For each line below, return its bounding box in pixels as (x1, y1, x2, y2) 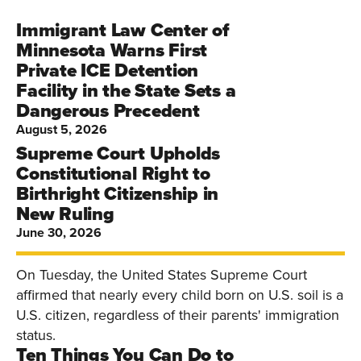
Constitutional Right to (16, 160, 210, 187)
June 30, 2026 (16, 223, 102, 242)
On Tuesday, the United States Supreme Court (16, 264, 307, 284)
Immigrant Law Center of (16, 16, 230, 44)
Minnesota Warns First (16, 36, 208, 64)
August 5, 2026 (16, 120, 107, 139)
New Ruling (16, 200, 114, 227)
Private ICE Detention (16, 56, 199, 84)
